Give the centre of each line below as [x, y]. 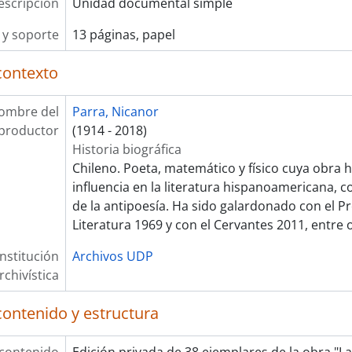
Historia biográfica [126, 149]
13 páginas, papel [123, 35]
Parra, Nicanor [115, 112]
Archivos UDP [112, 256]
